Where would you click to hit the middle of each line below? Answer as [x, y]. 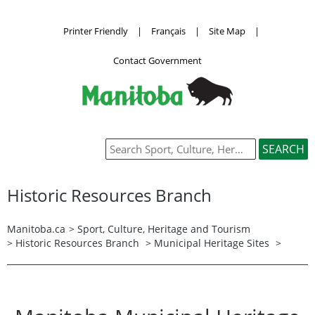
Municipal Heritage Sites [212, 243]
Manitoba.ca [36, 229]
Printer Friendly [95, 31]
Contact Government [157, 60]
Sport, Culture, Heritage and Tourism [164, 229]
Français [168, 31]
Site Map [227, 31]
